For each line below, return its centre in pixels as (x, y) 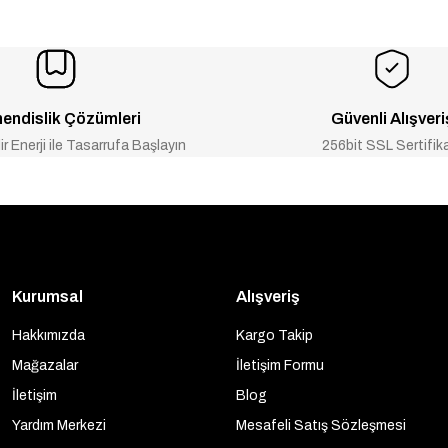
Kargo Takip (274, 335)
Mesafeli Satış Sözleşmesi (321, 425)
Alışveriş (268, 296)
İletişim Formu (280, 365)
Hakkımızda (48, 335)
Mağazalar (45, 365)
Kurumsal (47, 296)
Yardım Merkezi (59, 425)
